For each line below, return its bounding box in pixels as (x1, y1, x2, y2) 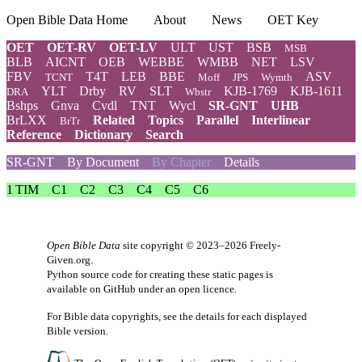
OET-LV (109, 40, 158, 54)
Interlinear (251, 113, 310, 127)
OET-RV (47, 40, 96, 54)
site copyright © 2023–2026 (120, 239, 250, 251)
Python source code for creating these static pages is (47, 268, 273, 280)
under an (136, 283, 179, 295)
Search (145, 128, 183, 141)
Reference (6, 128, 61, 141)
